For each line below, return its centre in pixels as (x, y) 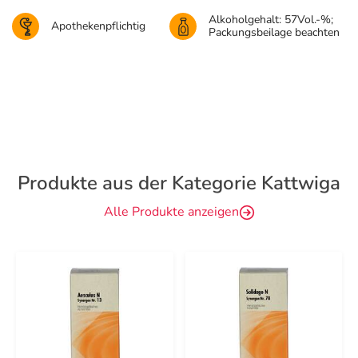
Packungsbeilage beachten (274, 32)
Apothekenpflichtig (98, 26)
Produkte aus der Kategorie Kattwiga (179, 183)
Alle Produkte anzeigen (171, 212)
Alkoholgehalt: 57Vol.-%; (271, 20)
